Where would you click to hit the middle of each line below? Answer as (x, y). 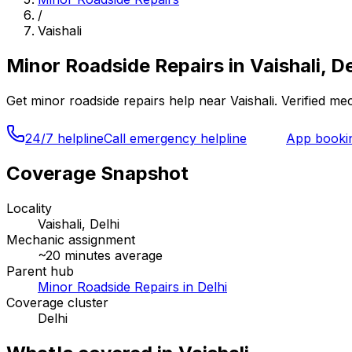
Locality (29, 208)
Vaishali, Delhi (79, 224)
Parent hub (40, 271)
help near (196, 100)
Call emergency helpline (175, 138)
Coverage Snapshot (97, 173)
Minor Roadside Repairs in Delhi (132, 286)
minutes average (112, 255)
